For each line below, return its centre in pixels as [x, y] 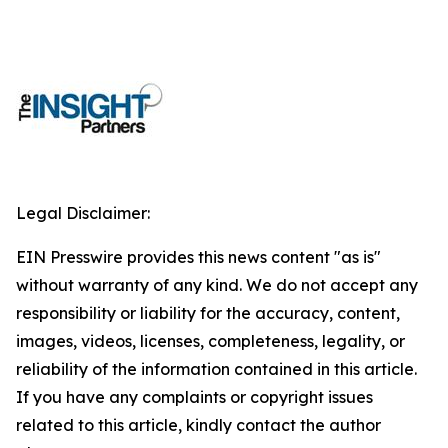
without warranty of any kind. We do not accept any [217, 285]
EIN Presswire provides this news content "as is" [198, 257]
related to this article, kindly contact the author [198, 425]
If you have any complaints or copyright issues [194, 397]
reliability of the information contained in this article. [216, 369]
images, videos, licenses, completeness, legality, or [210, 341]
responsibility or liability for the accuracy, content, [208, 313]
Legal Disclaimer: [83, 213]
